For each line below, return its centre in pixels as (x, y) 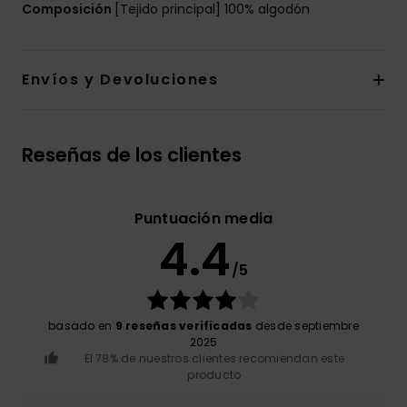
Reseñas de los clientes (132, 155)
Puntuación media (203, 219)
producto (214, 375)
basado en (82, 326)
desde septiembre (305, 326)
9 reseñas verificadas (184, 326)
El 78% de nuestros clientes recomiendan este (214, 359)
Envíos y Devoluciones (120, 80)
